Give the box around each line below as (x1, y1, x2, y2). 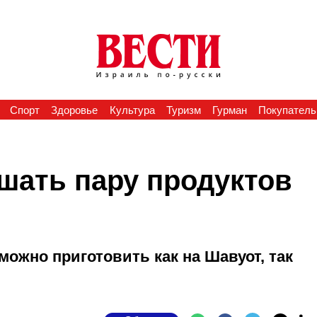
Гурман (212, 104, 248, 116)
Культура (109, 104, 155, 116)
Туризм (166, 104, 201, 116)
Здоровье (51, 104, 98, 116)
